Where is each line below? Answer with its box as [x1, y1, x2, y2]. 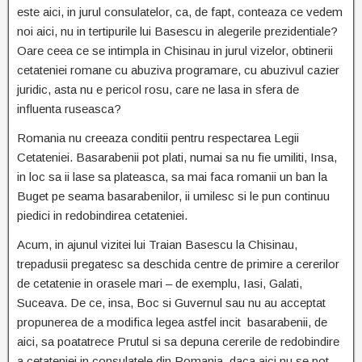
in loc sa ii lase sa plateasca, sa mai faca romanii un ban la [17, 170, 327, 184]
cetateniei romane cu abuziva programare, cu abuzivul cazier [17, 63, 339, 78]
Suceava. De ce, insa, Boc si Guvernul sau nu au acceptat [17, 296, 326, 310]
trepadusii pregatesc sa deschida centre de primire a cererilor [17, 257, 339, 271]
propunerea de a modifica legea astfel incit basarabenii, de [17, 315, 327, 330]
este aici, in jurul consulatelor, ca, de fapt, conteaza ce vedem [17, 5, 343, 19]
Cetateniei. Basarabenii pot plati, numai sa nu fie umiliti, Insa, [17, 150, 337, 165]
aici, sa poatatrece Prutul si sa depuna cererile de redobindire [17, 335, 339, 349]
